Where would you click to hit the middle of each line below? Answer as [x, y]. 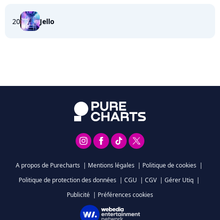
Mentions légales [111, 165]
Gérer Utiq [179, 180]
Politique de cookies [169, 165]
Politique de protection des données [68, 180]
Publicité [78, 195]
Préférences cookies [125, 195]
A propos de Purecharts [48, 165]
